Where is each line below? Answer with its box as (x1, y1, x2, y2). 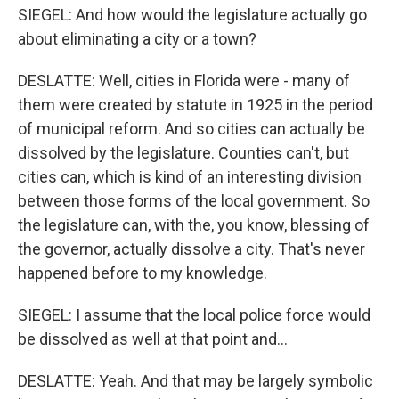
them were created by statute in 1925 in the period (18, 95, 373, 114)
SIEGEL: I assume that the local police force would (18, 305, 370, 324)
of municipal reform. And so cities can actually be (18, 119, 365, 138)
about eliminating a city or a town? (18, 29, 256, 48)
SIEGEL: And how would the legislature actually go (18, 5, 367, 24)
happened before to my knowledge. (18, 264, 267, 282)
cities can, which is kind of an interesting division (18, 167, 362, 186)
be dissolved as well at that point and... (18, 330, 288, 348)
